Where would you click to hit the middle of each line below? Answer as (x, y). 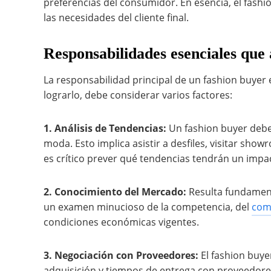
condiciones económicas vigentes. (121, 222)
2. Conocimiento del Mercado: (115, 192)
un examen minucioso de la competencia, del (148, 207)
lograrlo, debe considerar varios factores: (138, 95)
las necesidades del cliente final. (116, 18)
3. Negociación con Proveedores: (121, 255)
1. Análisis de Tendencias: (105, 128)
